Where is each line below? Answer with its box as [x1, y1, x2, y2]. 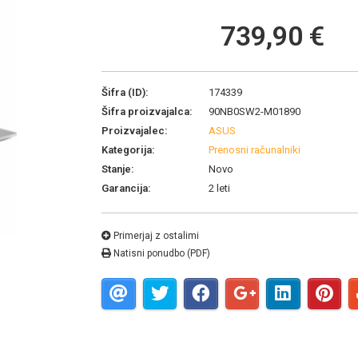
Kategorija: [101, 144, 155, 156]
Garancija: [101, 182, 151, 194]
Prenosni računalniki [209, 144, 300, 156]
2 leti [209, 182, 230, 194]
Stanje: [101, 163, 134, 175]
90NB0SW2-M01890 [209, 105, 300, 117]
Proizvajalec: [101, 125, 168, 137]
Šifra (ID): [101, 86, 149, 98]
